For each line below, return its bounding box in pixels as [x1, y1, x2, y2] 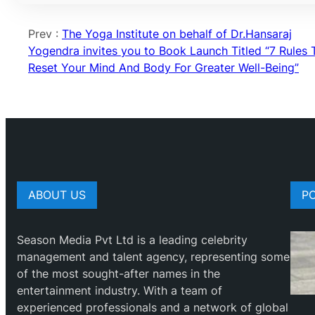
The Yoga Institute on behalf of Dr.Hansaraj [62, 26, 292, 41]
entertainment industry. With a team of [17, 283, 222, 298]
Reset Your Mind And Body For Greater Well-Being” [28, 60, 299, 75]
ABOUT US [28, 188, 86, 202]
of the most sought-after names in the [17, 266, 220, 281]
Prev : [28, 26, 62, 41]
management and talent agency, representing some [17, 250, 290, 264]
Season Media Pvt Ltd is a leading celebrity [17, 233, 247, 247]
